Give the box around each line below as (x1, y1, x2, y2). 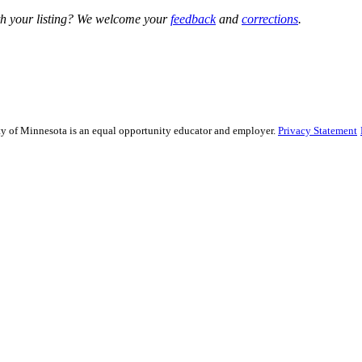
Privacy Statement (278, 124, 357, 137)
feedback (170, 12, 216, 27)
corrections (242, 12, 298, 27)
